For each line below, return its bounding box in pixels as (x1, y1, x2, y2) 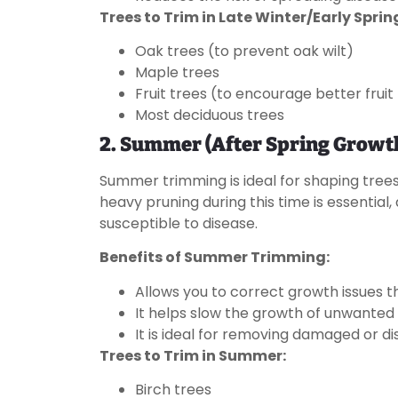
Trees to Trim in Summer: (99, 345, 286, 366)
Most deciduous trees (135, 105, 284, 126)
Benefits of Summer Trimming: (99, 247, 330, 268)
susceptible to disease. (99, 213, 258, 235)
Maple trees (135, 62, 219, 84)
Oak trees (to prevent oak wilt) (135, 41, 354, 62)
